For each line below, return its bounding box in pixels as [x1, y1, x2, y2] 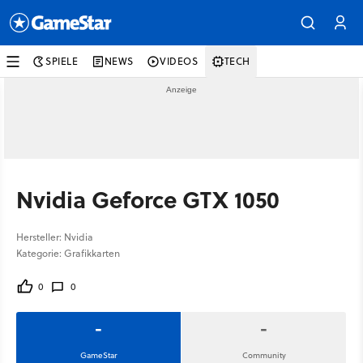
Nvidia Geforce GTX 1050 [16, 182, 280, 216]
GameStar [79, 349, 117, 361]
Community [241, 349, 286, 361]
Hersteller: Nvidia [16, 230, 93, 244]
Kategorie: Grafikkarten [16, 246, 120, 260]
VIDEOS [160, 54, 199, 68]
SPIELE [45, 54, 79, 68]
